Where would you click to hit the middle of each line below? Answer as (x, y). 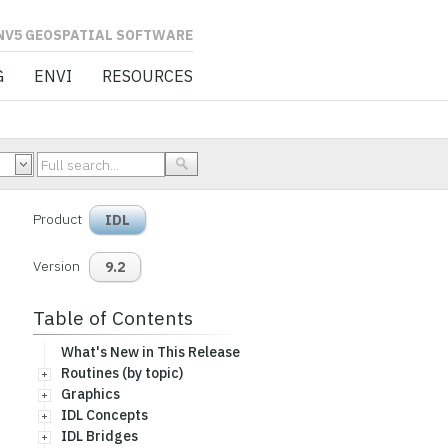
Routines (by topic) (121, 373)
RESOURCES (147, 76)
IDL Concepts (104, 415)
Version (56, 266)
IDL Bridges (99, 436)
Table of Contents (112, 317)
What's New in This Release (150, 352)
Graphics (90, 394)
